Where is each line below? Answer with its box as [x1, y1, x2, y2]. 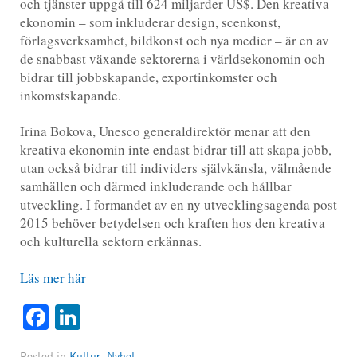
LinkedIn [80, 300, 174, 335]
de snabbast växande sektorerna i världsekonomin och [19, 49, 325, 68]
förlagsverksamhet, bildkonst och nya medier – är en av [19, 30, 329, 49]
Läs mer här [19, 268, 86, 287]
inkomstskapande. [19, 85, 121, 104]
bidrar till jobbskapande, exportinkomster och [19, 67, 277, 86]
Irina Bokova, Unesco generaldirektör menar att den [19, 122, 311, 141]
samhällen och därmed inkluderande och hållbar [19, 177, 292, 196]
